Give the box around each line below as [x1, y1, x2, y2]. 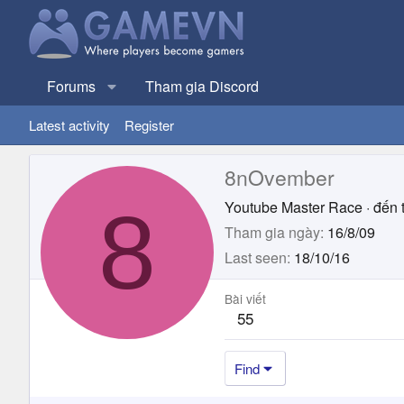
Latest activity [29, 115, 110, 134]
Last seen [225, 246, 287, 268]
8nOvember [225, 161, 335, 192]
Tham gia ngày [225, 221, 320, 243]
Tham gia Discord [145, 76, 259, 96]
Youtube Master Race [225, 196, 363, 217]
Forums [47, 76, 96, 96]
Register [124, 115, 174, 134]
